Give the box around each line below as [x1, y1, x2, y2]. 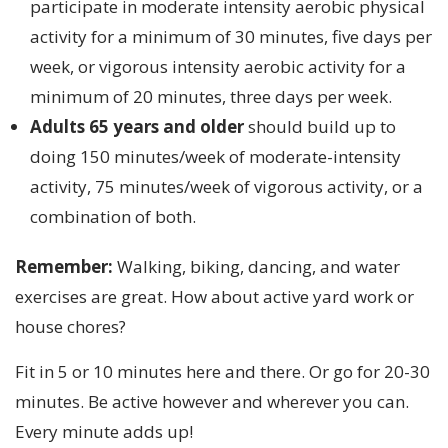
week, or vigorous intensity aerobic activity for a [30, 55, 406, 79]
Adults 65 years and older [30, 115, 244, 139]
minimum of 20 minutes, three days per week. [30, 85, 392, 109]
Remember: [15, 255, 113, 279]
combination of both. [30, 205, 196, 229]
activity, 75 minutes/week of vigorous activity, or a [30, 175, 423, 199]
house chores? [15, 315, 126, 339]
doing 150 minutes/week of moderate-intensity [30, 145, 401, 169]
